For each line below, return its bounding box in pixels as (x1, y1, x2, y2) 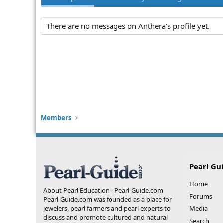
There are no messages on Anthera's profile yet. (46, 21, 210, 31)
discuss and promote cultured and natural (43, 213, 168, 222)
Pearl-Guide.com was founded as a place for (43, 195, 172, 204)
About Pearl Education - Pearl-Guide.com (43, 186, 163, 195)
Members (41, 113, 71, 122)
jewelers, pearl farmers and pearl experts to (43, 204, 171, 213)
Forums (189, 191, 212, 201)
